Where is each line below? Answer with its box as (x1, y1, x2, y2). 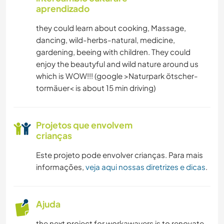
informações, (36, 162, 85, 172)
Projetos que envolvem (36, 119, 132, 131)
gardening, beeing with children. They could (36, 47, 190, 57)
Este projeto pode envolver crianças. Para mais (36, 150, 203, 160)
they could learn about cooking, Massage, (36, 23, 186, 33)
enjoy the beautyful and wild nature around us (36, 59, 198, 69)
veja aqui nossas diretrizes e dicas (85, 162, 205, 172)
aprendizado (36, 3, 89, 14)
